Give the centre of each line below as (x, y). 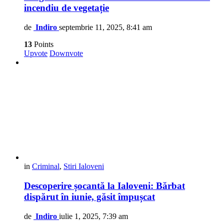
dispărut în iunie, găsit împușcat (89, 196)
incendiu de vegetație (66, 8)
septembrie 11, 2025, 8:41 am (105, 27)
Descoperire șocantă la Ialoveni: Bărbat (104, 185)
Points (43, 44)
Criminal (46, 166)
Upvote (36, 53)
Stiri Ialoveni (84, 166)
